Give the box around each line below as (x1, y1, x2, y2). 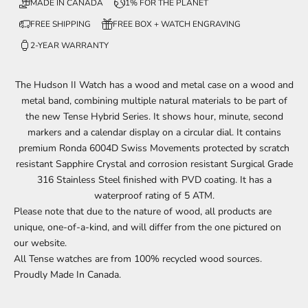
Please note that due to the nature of (14, 204, 175, 218)
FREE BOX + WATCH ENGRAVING (113, 18, 241, 30)
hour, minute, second (193, 109, 283, 123)
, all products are (200, 204, 272, 218)
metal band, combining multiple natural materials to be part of (21, 93, 287, 107)
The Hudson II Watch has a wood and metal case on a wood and (14, 78, 294, 91)
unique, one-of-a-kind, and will (14, 220, 149, 234)
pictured (233, 220, 267, 234)
